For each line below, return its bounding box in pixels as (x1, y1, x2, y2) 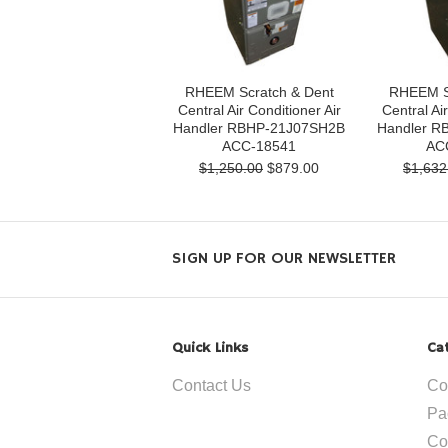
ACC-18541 (222, 138, 296, 154)
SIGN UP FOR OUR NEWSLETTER (172, 249, 396, 269)
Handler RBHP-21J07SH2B (173, 120, 345, 136)
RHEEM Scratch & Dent (184, 84, 334, 100)
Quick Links (172, 339, 248, 357)
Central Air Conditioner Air (177, 102, 341, 118)
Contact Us (172, 377, 251, 394)
